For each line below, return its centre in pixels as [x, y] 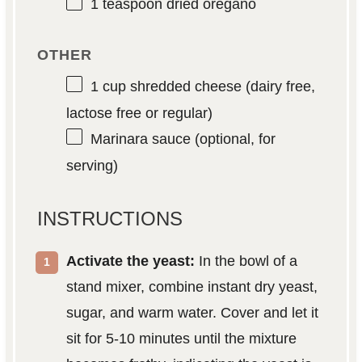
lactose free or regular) [139, 113]
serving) [92, 166]
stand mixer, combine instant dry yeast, [192, 287]
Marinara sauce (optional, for [183, 139]
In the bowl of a [246, 261]
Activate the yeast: [130, 261]
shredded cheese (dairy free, [220, 86]
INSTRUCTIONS [109, 219]
